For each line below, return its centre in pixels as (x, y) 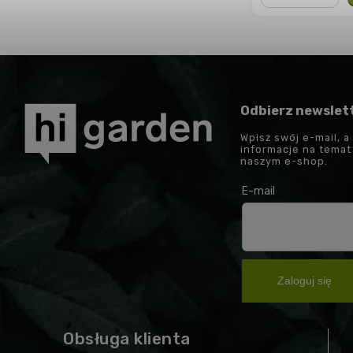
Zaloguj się (305, 281)
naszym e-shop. (284, 161)
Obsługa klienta (127, 339)
